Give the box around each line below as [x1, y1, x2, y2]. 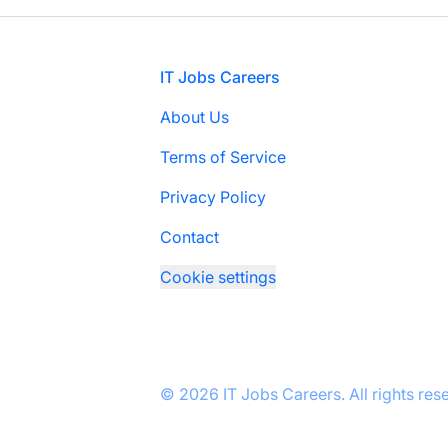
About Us [160, 107, 229, 127]
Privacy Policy [160, 187, 266, 207]
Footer [31, 66, 79, 86]
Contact [160, 227, 219, 247]
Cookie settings [160, 267, 276, 287]
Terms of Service [160, 147, 286, 167]
